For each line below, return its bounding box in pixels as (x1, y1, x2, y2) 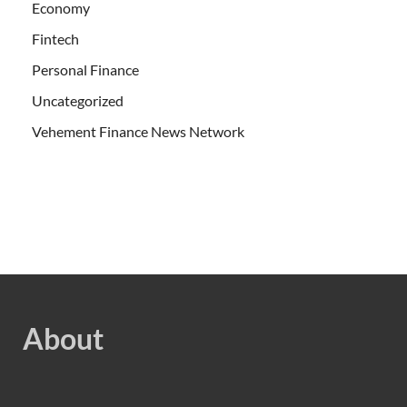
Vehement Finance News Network (32, 123, 244, 141)
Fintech (32, 30, 79, 48)
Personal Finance (32, 61, 139, 79)
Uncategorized (32, 92, 124, 110)
